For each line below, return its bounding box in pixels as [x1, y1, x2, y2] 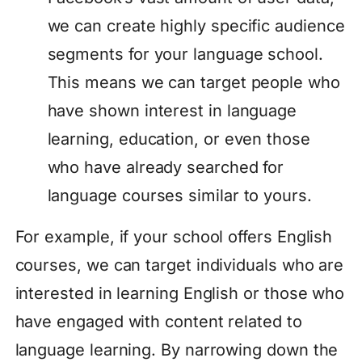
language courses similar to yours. [47, 186, 312, 206]
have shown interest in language [47, 101, 297, 121]
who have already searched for [47, 158, 284, 178]
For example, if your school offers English [15, 227, 333, 247]
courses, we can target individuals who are [15, 255, 344, 276]
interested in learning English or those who [15, 284, 345, 304]
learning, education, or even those [47, 129, 310, 149]
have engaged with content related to [15, 312, 302, 332]
